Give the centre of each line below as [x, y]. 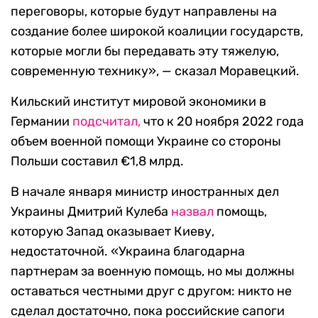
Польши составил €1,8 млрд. [97, 161]
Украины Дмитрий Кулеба [91, 212]
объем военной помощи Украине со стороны [146, 142]
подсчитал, [106, 122]
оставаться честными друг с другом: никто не [151, 291]
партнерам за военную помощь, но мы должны [153, 272]
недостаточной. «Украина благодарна [128, 252]
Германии [42, 122]
